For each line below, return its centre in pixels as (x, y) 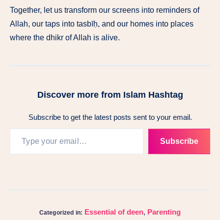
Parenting (164, 212)
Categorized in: (61, 212)
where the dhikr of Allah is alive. (65, 37)
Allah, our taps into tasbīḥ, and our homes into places (102, 24)
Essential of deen (114, 212)
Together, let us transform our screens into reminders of (105, 10)
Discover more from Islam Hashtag (110, 95)
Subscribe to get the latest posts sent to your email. (110, 117)
